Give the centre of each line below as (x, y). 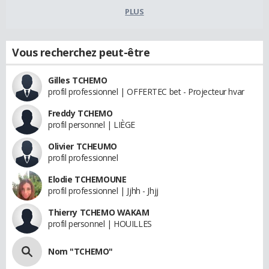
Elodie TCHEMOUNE (87, 180)
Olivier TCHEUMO (83, 147)
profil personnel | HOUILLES (100, 224)
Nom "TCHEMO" (80, 252)
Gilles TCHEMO (78, 80)
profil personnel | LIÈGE (92, 125)
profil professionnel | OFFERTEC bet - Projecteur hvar (146, 92)
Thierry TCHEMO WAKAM (99, 213)
